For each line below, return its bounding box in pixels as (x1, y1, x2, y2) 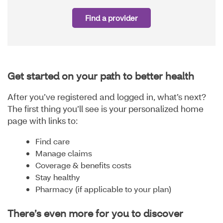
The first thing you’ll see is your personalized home (7, 103, 204, 114)
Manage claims (35, 148, 92, 159)
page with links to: (7, 115, 78, 126)
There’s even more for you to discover (7, 207, 183, 220)
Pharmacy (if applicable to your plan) (35, 184, 171, 195)
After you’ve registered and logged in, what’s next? (7, 91, 206, 103)
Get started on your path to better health (7, 69, 194, 83)
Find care (35, 136, 70, 147)
